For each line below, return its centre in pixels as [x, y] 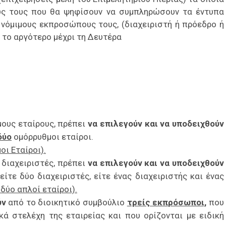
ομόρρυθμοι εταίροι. [52, 137]
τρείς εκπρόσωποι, [167, 203]
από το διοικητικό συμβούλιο [65, 203]
